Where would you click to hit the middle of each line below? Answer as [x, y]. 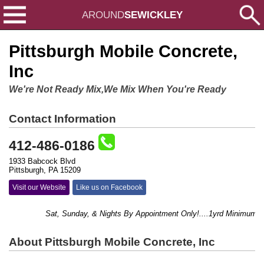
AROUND [103, 15]
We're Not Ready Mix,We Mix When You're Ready [118, 89]
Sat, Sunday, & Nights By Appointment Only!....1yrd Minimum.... [147, 214]
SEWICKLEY [153, 15]
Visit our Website [39, 187]
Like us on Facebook [109, 187]
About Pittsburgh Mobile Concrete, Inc [112, 242]
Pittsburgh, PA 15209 [45, 170]
